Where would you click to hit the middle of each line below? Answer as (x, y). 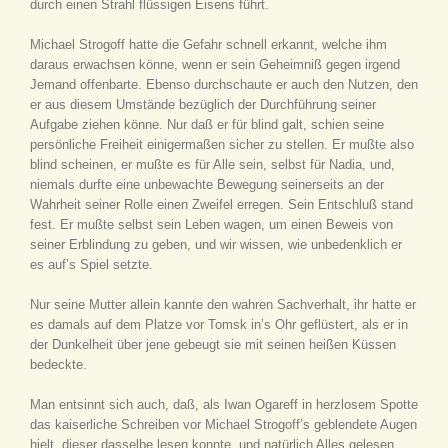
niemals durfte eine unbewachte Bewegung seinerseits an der (207, 184)
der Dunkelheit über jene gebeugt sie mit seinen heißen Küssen (213, 344)
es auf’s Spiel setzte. (91, 264)
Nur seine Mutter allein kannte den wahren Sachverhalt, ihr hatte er (223, 304)
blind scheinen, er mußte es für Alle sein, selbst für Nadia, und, (212, 164)
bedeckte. (58, 364)
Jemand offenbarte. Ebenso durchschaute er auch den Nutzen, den (224, 84)
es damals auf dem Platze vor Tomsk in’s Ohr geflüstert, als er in (219, 324)
